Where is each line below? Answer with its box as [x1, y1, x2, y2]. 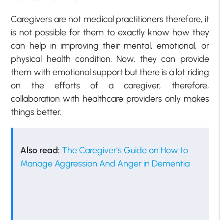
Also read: [20, 144, 62, 156]
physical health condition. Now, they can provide [11, 53, 209, 64]
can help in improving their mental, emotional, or [11, 40, 209, 51]
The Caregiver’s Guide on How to [62, 144, 189, 156]
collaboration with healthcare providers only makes [11, 93, 209, 104]
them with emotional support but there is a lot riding [11, 66, 209, 78]
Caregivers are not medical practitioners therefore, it [11, 13, 209, 25]
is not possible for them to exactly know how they [11, 27, 209, 38]
